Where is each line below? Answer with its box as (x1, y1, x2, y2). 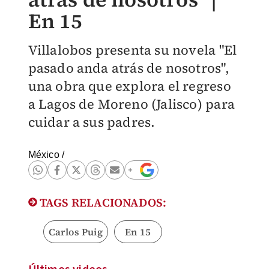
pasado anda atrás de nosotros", (28, 59, 229, 77)
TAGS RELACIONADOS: (37, 195, 167, 210)
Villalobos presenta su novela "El (28, 41, 237, 59)
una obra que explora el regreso (28, 77, 231, 95)
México (28, 150, 59, 160)
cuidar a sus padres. (28, 113, 156, 131)
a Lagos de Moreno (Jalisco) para (28, 95, 235, 113)
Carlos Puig (48, 225, 103, 238)
